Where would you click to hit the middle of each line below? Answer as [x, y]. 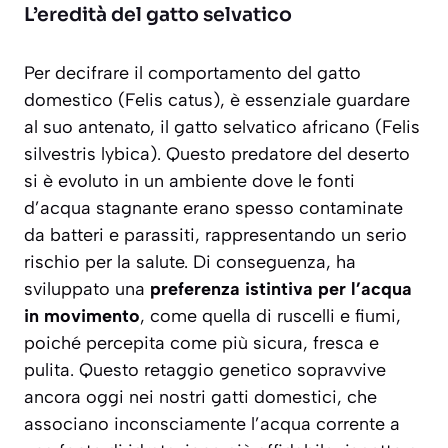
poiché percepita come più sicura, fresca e [201, 343]
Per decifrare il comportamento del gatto [192, 73]
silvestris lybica [87, 154]
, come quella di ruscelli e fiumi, [270, 316]
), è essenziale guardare [311, 100]
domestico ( [74, 100]
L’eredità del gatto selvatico [158, 15]
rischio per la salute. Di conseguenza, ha [190, 262]
